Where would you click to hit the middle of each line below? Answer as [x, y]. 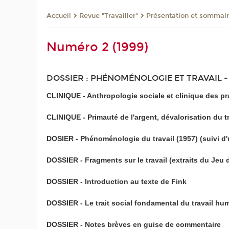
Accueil [59, 16]
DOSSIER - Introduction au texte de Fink [117, 181]
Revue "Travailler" [109, 16]
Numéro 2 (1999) [98, 47]
